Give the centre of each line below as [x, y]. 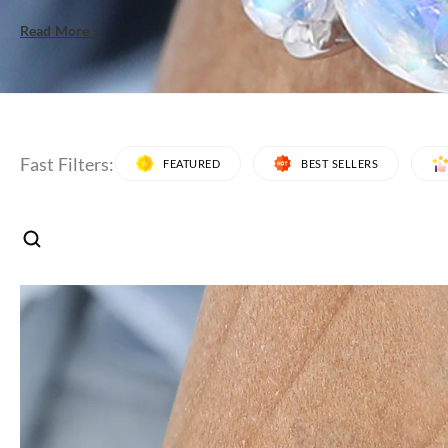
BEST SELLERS [339, 164]
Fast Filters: [67, 163]
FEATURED [191, 164]
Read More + [60, 31]
